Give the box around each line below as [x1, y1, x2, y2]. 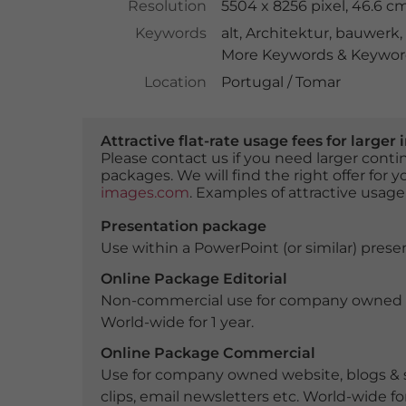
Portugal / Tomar [220, 73, 341, 91]
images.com [100, 184, 189, 201]
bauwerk [334, 24, 400, 42]
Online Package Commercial [100, 344, 315, 362]
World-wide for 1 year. [100, 314, 254, 331]
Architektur [245, 24, 329, 42]
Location [143, 73, 207, 91]
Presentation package [100, 217, 266, 235]
